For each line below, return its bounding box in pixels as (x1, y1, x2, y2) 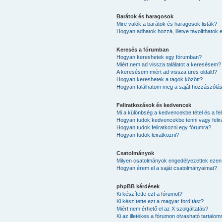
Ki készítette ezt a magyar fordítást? (116, 198, 204, 204)
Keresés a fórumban (116, 46, 169, 53)
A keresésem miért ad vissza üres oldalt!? (116, 68, 218, 75)
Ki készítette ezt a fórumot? (116, 190, 183, 197)
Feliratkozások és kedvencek (116, 102, 192, 108)
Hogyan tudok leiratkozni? (116, 131, 179, 138)
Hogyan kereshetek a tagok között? (116, 76, 203, 82)
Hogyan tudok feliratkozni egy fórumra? (116, 124, 212, 130)
